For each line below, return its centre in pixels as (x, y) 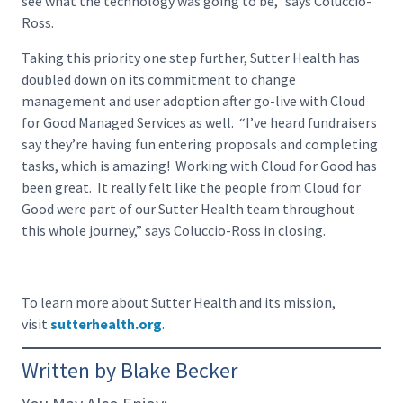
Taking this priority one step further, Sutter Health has (191, 57)
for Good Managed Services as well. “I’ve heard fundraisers (199, 122)
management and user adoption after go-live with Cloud (193, 100)
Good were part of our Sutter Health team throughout (188, 208)
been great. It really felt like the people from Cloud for (191, 187)
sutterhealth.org (106, 323)
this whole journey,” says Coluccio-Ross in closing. (174, 230)
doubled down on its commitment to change (159, 79)
